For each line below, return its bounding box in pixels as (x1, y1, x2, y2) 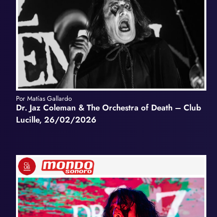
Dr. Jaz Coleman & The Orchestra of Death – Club (15, 101, 201, 113)
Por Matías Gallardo (15, 93, 72, 103)
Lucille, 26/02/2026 (15, 113, 96, 125)
